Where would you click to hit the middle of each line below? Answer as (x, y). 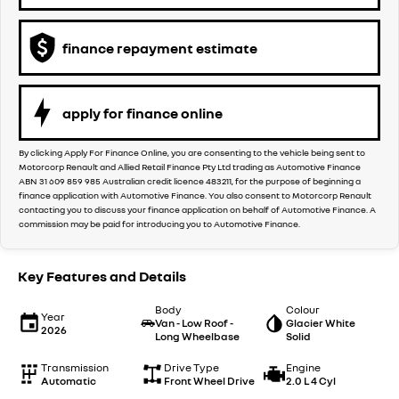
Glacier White (321, 323)
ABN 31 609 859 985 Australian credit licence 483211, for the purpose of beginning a (190, 181)
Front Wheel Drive (209, 381)
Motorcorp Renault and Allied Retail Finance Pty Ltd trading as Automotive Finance (190, 167)
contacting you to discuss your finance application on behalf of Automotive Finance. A (197, 210)
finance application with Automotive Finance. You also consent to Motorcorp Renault (195, 195)
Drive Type (191, 368)
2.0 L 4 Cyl (311, 381)
